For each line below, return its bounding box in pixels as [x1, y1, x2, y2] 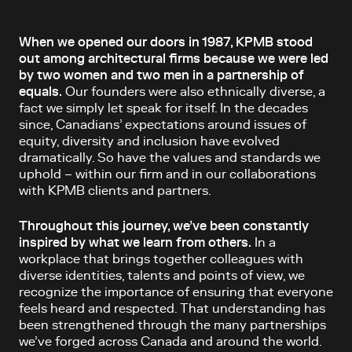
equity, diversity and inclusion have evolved [19, 135, 280, 148]
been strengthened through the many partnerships [19, 319, 326, 332]
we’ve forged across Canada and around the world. [19, 335, 322, 348]
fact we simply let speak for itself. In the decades [19, 102, 308, 115]
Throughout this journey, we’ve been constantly [19, 220, 309, 233]
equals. [19, 86, 62, 98]
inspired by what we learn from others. [19, 236, 251, 249]
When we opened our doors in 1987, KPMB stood [19, 36, 313, 49]
